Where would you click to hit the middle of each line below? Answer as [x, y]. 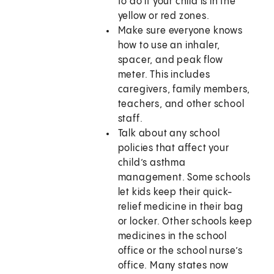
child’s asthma [152, 163]
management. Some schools [184, 178]
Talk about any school [169, 134]
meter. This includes [164, 75]
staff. [130, 119]
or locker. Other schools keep [185, 222]
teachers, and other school [181, 105]
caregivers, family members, [184, 90]
